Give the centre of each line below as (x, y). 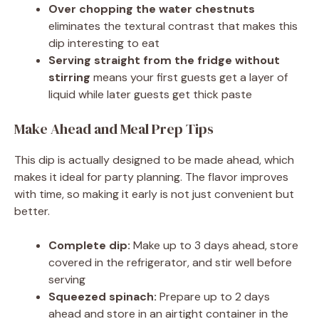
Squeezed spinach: (103, 297)
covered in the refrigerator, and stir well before (170, 263)
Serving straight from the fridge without (164, 61)
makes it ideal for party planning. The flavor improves (151, 177)
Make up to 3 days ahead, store (214, 246)
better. (32, 211)
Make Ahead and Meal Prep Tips (114, 129)
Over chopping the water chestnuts (152, 9)
